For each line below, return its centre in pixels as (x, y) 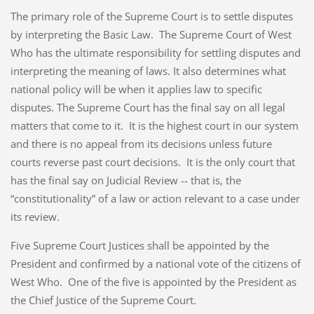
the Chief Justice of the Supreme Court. (103, 300)
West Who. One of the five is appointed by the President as (153, 281)
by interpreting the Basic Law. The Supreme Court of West (151, 34)
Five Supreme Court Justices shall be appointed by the (139, 245)
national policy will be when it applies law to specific (136, 89)
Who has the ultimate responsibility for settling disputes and (155, 52)
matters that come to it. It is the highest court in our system (154, 125)
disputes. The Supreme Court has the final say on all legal (148, 107)
